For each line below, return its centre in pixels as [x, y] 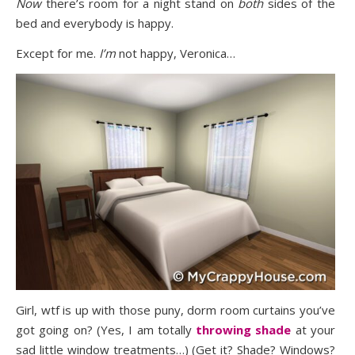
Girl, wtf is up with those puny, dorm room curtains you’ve [176, 309]
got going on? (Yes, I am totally [106, 329]
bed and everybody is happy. [95, 23]
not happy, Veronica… [176, 53]
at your [313, 329]
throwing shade [244, 329]
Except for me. [57, 53]
